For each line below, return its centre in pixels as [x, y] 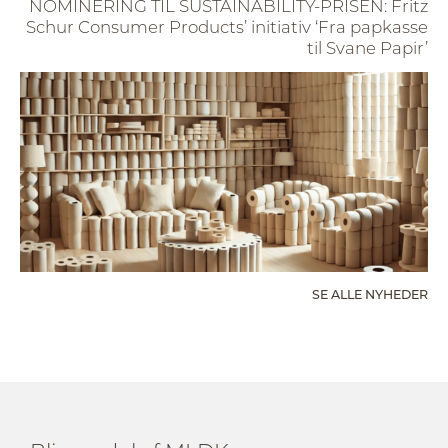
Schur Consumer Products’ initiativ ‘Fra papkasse [227, 26]
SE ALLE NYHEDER [370, 294]
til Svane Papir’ [367, 47]
